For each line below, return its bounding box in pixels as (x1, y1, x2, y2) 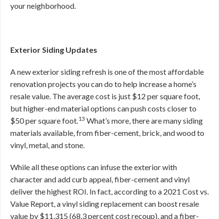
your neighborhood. (10, 1, 76, 10)
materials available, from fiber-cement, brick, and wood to (10, 128, 204, 137)
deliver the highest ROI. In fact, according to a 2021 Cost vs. (10, 187, 209, 196)
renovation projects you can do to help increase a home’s (10, 79, 197, 88)
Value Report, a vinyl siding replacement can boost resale (10, 199, 199, 208)
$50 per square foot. (10, 116, 78, 125)
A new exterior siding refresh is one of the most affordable (10, 67, 204, 76)
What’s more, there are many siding (85, 116, 203, 125)
